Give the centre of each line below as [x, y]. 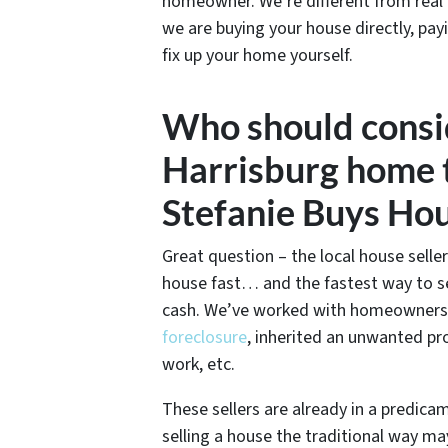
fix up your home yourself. [257, 55]
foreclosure [204, 337]
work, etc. [198, 364]
